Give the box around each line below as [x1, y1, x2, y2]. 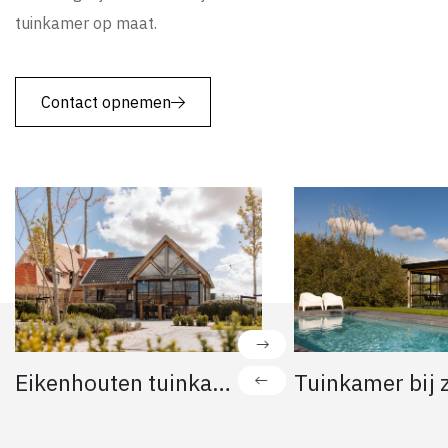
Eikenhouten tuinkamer [212, 366, 231, 397]
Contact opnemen [41, 92, 171, 112]
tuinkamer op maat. [15, 13, 157, 33]
